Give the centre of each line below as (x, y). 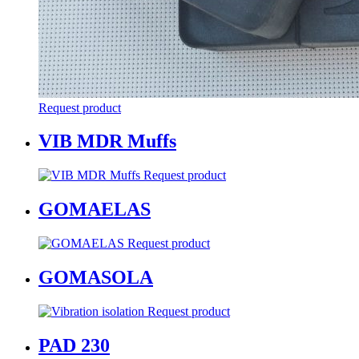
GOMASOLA (96, 278)
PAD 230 (74, 345)
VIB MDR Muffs (107, 141)
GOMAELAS (95, 210)
